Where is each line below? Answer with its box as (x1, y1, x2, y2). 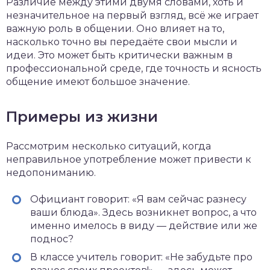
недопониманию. (6, 167, 96, 178)
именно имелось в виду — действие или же (30, 220, 257, 231)
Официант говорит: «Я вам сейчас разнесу (30, 193, 246, 205)
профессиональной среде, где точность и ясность (6, 63, 262, 74)
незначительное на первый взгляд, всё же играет (6, 10, 259, 21)
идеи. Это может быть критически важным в (6, 49, 233, 61)
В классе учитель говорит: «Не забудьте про (30, 251, 253, 263)
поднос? (30, 233, 74, 245)
